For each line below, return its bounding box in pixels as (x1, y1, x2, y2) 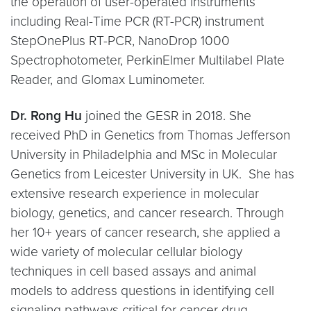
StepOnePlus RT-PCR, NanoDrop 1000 (10, 33, 230, 49)
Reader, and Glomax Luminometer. (10, 72, 205, 87)
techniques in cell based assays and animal (10, 263, 256, 279)
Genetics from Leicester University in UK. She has (10, 166, 294, 182)
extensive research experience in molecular (10, 185, 259, 201)
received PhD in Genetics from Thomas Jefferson (10, 127, 290, 143)
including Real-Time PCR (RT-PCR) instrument (10, 13, 264, 29)
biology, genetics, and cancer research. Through (10, 205, 284, 221)
